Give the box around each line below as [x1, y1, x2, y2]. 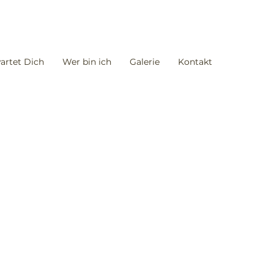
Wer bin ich [62, 56, 111, 67]
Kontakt [178, 56, 212, 67]
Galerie [130, 56, 160, 67]
